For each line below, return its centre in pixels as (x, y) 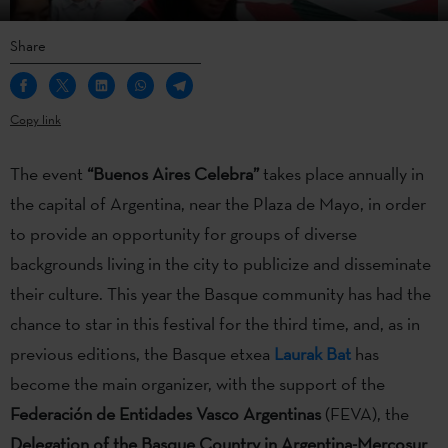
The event (48, 173)
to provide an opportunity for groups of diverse (183, 233)
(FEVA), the (365, 413)
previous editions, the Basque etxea (142, 353)
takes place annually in (341, 173)
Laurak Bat (312, 353)
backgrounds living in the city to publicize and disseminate (220, 263)
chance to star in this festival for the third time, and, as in (215, 323)
